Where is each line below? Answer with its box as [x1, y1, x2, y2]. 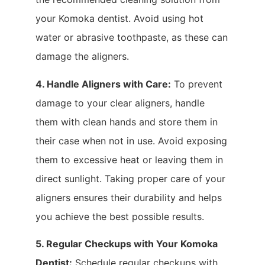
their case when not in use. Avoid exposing [35, 134, 227, 147]
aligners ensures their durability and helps [35, 191, 222, 203]
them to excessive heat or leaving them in [35, 153, 223, 166]
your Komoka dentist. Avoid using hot [35, 12, 203, 25]
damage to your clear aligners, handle [35, 96, 205, 109]
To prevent [171, 77, 222, 90]
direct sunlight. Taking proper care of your [35, 172, 225, 185]
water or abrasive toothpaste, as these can [35, 31, 228, 44]
